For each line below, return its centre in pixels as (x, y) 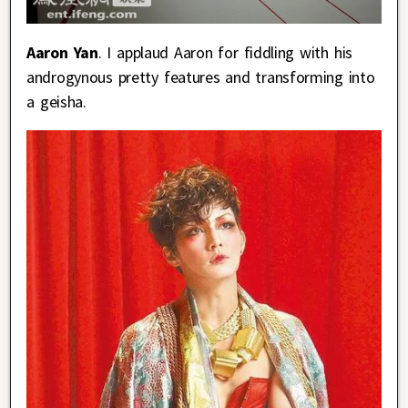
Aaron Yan (62, 53)
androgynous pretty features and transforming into (201, 77)
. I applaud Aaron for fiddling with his (225, 53)
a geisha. (56, 102)
